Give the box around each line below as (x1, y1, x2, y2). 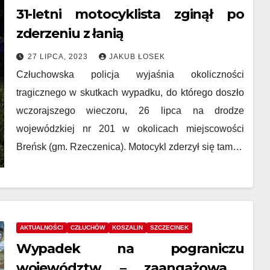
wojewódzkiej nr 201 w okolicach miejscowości (16, 124, 245, 134)
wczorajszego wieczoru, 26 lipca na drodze (16, 105, 245, 116)
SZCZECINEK (149, 224, 189, 231)
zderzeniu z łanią (16, 25, 124, 42)
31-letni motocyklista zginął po (16, 6, 244, 22)
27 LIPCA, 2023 (27, 52, 90, 61)
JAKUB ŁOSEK (108, 52, 165, 61)
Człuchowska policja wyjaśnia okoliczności (16, 69, 245, 80)
